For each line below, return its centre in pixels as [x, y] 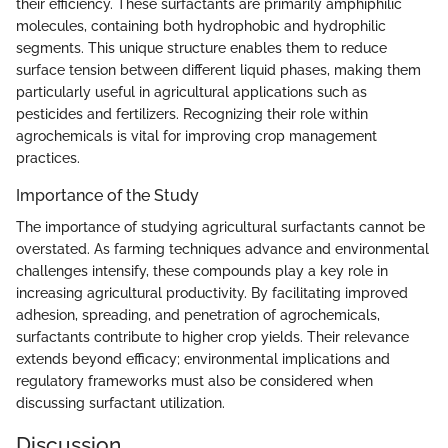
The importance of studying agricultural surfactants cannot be [220, 226]
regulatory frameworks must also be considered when [194, 380]
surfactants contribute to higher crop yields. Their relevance [212, 336]
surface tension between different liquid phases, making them [218, 69]
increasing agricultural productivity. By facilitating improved [212, 292]
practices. [48, 157]
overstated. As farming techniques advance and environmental [222, 248]
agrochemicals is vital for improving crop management [196, 135]
